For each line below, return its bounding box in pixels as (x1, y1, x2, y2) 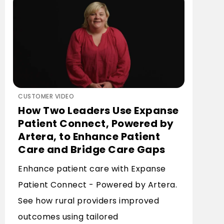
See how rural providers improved (18, 195, 159, 206)
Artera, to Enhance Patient (18, 129, 160, 143)
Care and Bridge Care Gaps (18, 142, 165, 156)
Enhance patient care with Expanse (18, 163, 166, 174)
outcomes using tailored (18, 211, 118, 222)
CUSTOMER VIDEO (18, 92, 74, 100)
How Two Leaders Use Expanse (18, 103, 179, 117)
